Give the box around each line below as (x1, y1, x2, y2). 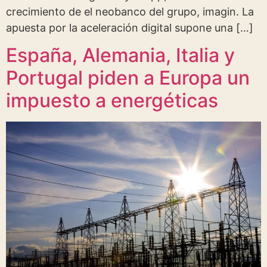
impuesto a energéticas (6, 89, 218, 113)
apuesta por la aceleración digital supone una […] (6, 21, 253, 35)
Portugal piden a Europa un (6, 66, 250, 90)
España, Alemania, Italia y (6, 44, 235, 67)
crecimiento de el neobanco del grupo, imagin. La (6, 5, 254, 18)
